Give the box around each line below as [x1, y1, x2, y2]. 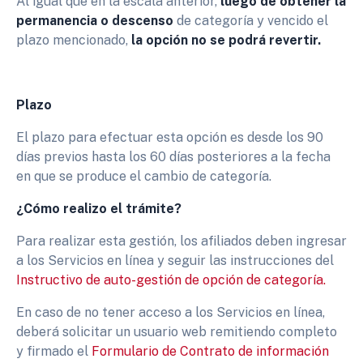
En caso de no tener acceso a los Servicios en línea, [16, 304, 325, 320]
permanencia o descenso [16, 12, 173, 28]
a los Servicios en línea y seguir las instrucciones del [16, 252, 334, 268]
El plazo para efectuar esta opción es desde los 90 [16, 129, 323, 145]
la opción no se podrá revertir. [131, 32, 321, 48]
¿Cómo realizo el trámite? [16, 200, 181, 216]
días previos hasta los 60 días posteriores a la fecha [16, 148, 331, 164]
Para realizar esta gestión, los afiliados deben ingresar [16, 233, 347, 249]
